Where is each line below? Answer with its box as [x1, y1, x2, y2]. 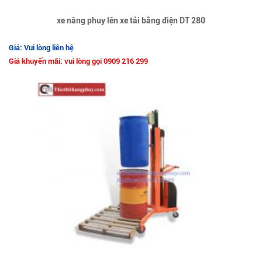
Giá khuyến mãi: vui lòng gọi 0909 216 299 [9, 57, 148, 66]
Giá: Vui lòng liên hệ [9, 43, 74, 53]
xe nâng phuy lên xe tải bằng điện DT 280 [57, 16, 205, 26]
